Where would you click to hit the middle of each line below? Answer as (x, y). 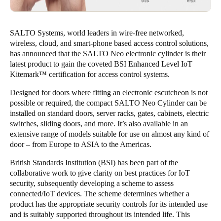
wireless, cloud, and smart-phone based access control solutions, (109, 43)
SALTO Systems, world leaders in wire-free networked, (97, 33)
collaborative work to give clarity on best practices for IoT (100, 173)
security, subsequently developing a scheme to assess (92, 183)
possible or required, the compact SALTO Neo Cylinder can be (108, 103)
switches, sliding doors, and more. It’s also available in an (99, 124)
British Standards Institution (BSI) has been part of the (94, 163)
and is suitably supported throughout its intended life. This (100, 214)
